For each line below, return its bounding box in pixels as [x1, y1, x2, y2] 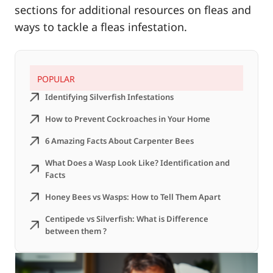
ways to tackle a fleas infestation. [15, 19, 187, 35]
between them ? [45, 225, 107, 237]
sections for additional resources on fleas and [15, 2, 251, 18]
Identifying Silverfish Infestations [45, 91, 174, 103]
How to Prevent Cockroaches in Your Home [45, 113, 210, 125]
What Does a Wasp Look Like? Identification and [45, 157, 230, 169]
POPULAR [37, 73, 75, 85]
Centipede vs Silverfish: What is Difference [45, 213, 208, 225]
